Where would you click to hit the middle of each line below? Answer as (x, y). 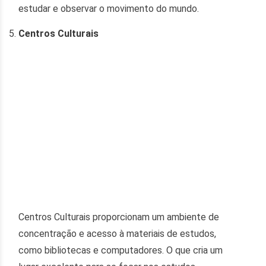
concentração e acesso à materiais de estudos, (118, 233)
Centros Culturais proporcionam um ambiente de (119, 217)
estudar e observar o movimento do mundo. (109, 8)
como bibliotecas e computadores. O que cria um (121, 250)
